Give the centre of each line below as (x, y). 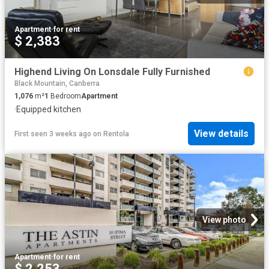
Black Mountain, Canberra (57, 83)
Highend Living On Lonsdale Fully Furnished (112, 71)
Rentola (116, 134)
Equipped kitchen (49, 109)
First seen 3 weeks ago (53, 134)
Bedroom (65, 96)
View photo (224, 220)
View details (221, 134)
